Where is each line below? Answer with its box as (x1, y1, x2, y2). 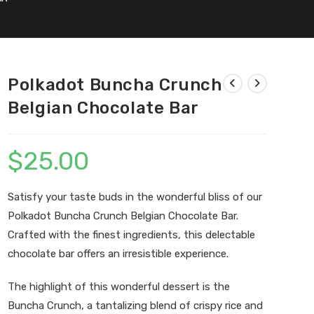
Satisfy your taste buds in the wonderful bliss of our (8, 191, 263, 203)
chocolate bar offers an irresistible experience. (8, 247, 229, 260)
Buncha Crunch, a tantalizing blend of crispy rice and (8, 299, 264, 312)
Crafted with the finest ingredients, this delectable (8, 228, 256, 241)
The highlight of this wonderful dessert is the (8, 280, 231, 293)
